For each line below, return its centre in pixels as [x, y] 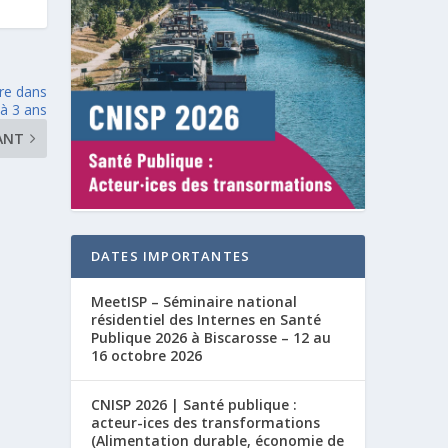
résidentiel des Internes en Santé [205, 320]
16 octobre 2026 [146, 356]
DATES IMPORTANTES [170, 256]
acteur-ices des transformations [205, 423]
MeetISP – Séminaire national [193, 302]
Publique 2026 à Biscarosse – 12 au [210, 338]
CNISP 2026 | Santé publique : [193, 405]
